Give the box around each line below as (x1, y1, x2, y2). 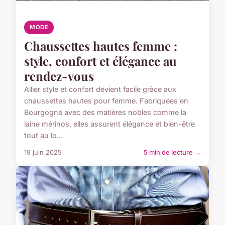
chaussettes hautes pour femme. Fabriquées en (24, 96, 188, 105)
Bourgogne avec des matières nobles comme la (24, 107, 186, 117)
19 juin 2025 (24, 148, 62, 156)
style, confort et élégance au (24, 52, 177, 69)
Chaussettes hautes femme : (24, 37, 177, 54)
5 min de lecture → (144, 148, 201, 156)
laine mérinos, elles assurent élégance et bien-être (24, 119, 195, 128)
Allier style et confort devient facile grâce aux (24, 84, 176, 93)
